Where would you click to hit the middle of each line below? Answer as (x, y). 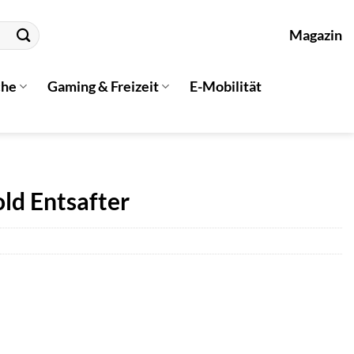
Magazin (316, 35)
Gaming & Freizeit (103, 86)
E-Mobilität (226, 86)
